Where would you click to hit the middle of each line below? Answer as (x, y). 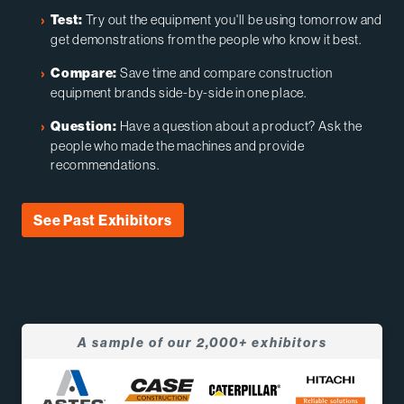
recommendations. (105, 165)
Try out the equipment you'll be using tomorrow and (233, 20)
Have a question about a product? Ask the (239, 126)
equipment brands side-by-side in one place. (179, 93)
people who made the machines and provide (178, 146)
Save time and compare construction (225, 73)
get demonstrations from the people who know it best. (206, 40)
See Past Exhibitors (103, 220)
